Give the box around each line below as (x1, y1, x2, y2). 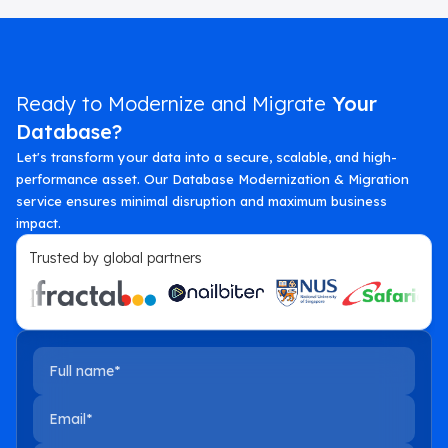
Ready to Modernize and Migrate (16, 91, 332, 117)
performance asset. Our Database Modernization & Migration (16, 171, 409, 188)
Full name (32, 348, 108, 369)
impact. (16, 215, 61, 232)
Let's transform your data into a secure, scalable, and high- (16, 149, 397, 166)
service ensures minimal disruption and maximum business (16, 193, 387, 210)
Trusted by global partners (29, 249, 202, 268)
